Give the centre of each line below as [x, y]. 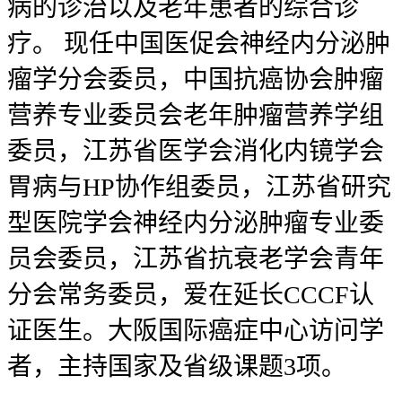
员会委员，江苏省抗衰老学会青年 [196, 258]
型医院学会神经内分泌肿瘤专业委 [196, 223]
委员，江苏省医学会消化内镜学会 [196, 151]
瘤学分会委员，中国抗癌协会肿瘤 [196, 79]
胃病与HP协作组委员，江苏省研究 [199, 187]
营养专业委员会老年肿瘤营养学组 [196, 115]
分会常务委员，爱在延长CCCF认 [191, 294]
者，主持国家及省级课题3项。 [177, 366]
